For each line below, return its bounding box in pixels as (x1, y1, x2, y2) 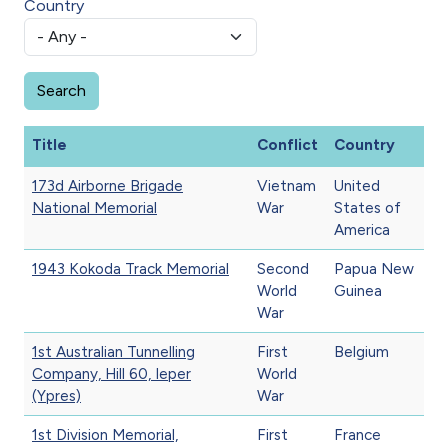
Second (257, 259, 309, 278)
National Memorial (32, 198, 157, 217)
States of (334, 198, 401, 217)
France (334, 425, 381, 444)
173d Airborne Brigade (32, 176, 183, 195)
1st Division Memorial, (32, 425, 178, 444)
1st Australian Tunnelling (32, 342, 195, 361)
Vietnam (257, 176, 316, 195)
